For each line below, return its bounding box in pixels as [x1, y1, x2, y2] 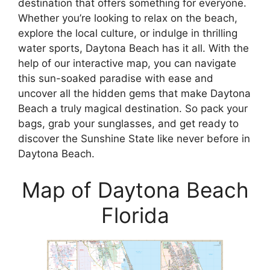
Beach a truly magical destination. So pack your [18, 102, 248, 115]
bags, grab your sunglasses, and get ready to [18, 118, 239, 130]
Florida [101, 202, 169, 228]
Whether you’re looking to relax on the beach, [18, 12, 237, 25]
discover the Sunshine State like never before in [18, 133, 250, 145]
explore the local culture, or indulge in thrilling [18, 27, 237, 40]
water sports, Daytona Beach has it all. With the [18, 42, 249, 55]
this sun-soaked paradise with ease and [18, 72, 213, 85]
